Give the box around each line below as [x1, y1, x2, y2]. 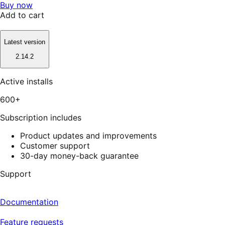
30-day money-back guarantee [20, 150, 139, 161]
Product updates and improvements [20, 130, 157, 141]
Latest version [4, 38, 45, 46]
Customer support [20, 140, 90, 151]
